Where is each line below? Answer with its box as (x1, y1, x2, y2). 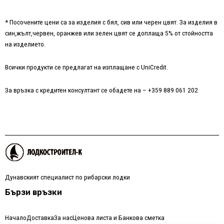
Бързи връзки (5, 187, 62, 197)
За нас (54, 213, 72, 222)
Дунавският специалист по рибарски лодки (5, 173, 130, 181)
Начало (5, 213, 26, 222)
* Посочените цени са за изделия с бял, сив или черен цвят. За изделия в (5, 18, 217, 26)
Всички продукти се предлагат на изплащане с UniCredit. (5, 63, 168, 71)
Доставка (26, 213, 54, 222)
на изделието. (5, 40, 45, 48)
